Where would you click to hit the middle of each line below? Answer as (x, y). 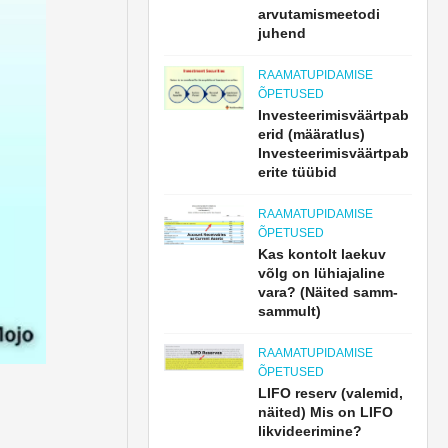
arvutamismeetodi (319, 14)
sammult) (290, 311)
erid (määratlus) (312, 134)
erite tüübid (298, 172)
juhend (282, 33)
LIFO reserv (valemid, (331, 393)
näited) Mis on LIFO (326, 412)
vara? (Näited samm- (328, 292)
